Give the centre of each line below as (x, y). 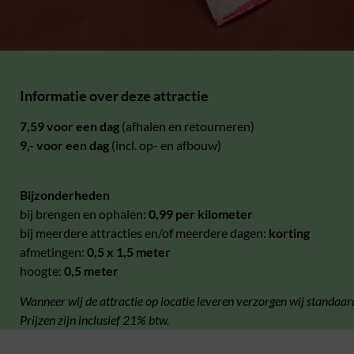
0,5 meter (91, 270)
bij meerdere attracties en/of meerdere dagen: (144, 232)
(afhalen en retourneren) (187, 126)
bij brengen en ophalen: (84, 213)
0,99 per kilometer (201, 213)
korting (289, 232)
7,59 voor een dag (70, 126)
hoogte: (42, 270)
